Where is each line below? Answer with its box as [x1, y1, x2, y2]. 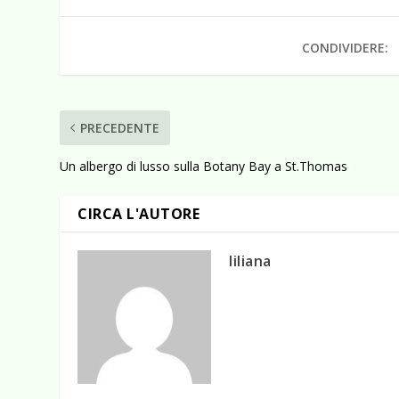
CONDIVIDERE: [302, 39, 389, 57]
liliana [229, 251, 272, 272]
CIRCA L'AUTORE [77, 204, 200, 224]
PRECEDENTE [80, 119, 160, 137]
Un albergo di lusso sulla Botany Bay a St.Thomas [60, 158, 348, 175]
